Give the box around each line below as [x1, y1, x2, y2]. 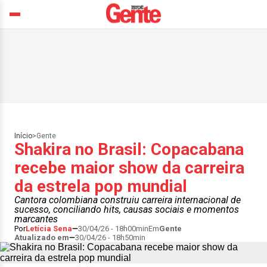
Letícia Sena [26, 224, 72, 233]
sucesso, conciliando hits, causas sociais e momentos [14, 204, 239, 215]
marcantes [14, 213, 58, 225]
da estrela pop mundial [14, 176, 187, 196]
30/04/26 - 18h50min [75, 233, 145, 242]
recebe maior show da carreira [14, 158, 244, 178]
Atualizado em [14, 233, 69, 242]
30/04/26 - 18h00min [78, 224, 148, 233]
